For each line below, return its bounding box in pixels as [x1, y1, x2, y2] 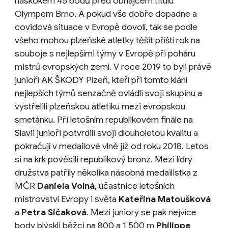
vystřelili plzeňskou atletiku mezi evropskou [15, 100, 185, 112]
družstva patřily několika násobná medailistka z [15, 166, 197, 178]
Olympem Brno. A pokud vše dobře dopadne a [15, 8, 197, 19]
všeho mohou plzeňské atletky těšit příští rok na [15, 34, 200, 46]
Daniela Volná [37, 180, 95, 191]
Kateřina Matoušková [119, 193, 211, 205]
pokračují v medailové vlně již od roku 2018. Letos [15, 140, 209, 152]
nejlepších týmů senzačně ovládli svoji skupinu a [15, 87, 202, 99]
